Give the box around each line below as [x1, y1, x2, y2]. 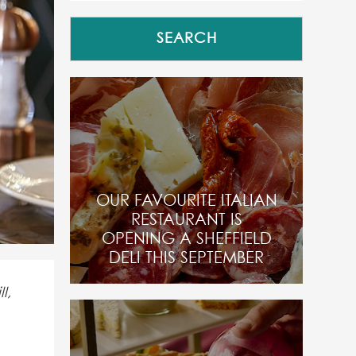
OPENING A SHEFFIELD [101, 231, 272, 247]
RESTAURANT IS [130, 212, 242, 228]
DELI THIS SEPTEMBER [109, 250, 265, 266]
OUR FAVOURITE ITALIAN [95, 193, 277, 209]
